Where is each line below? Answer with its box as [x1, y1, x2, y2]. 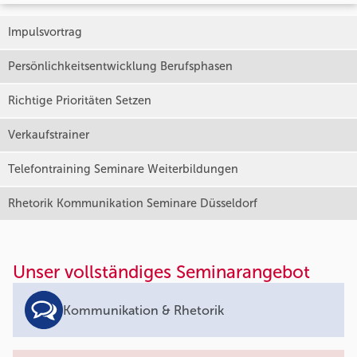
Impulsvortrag [8, 25, 82, 40]
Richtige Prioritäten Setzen [8, 93, 151, 108]
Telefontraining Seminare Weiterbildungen [8, 162, 238, 177]
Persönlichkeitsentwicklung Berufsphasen [8, 59, 233, 74]
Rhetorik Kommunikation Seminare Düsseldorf [8, 196, 257, 211]
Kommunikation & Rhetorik [63, 302, 224, 318]
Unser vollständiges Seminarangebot [13, 261, 310, 284]
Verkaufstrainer [8, 127, 89, 143]
